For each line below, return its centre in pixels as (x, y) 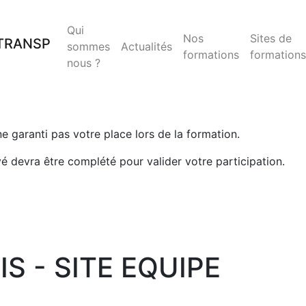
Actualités (147, 46)
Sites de (271, 38)
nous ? (84, 63)
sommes (88, 46)
